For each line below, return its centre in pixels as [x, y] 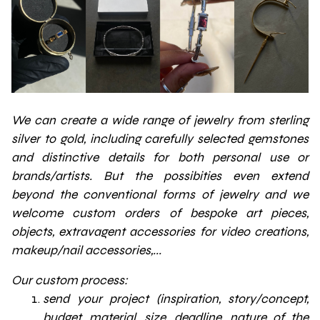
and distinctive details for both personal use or [160, 157]
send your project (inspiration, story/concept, [176, 299]
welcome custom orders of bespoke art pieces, [160, 213]
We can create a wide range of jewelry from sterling [160, 120]
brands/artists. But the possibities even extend [160, 176]
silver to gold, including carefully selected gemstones [160, 139]
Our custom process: [70, 280]
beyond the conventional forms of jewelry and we [160, 194]
